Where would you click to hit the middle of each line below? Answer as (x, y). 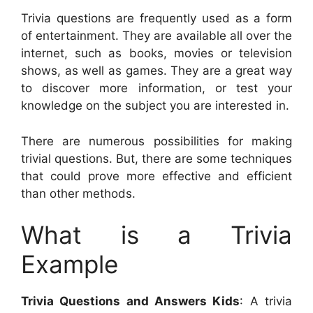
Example (70, 264)
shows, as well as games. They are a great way (156, 71)
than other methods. (78, 193)
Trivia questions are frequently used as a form (156, 19)
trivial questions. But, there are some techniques (156, 158)
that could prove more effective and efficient (156, 176)
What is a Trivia (156, 235)
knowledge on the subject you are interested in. (155, 106)
